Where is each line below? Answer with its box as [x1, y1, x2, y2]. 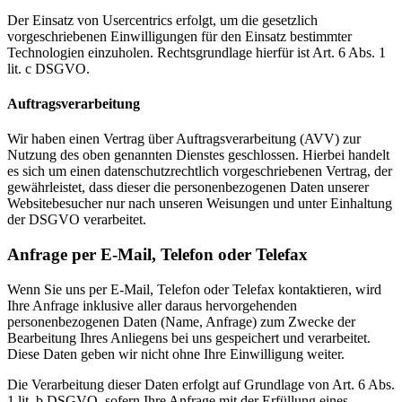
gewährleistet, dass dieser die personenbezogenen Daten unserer [7, 179, 369, 196]
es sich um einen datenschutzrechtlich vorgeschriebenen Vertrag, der [7, 163, 392, 179]
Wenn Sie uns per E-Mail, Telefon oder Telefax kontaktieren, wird [7, 281, 381, 297]
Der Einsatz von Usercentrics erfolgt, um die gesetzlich [7, 12, 318, 28]
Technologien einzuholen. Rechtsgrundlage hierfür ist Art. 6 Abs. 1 [7, 44, 386, 60]
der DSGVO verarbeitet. [7, 212, 146, 228]
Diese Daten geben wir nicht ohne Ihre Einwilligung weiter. [7, 345, 345, 362]
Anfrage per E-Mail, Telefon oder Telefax [7, 245, 308, 265]
